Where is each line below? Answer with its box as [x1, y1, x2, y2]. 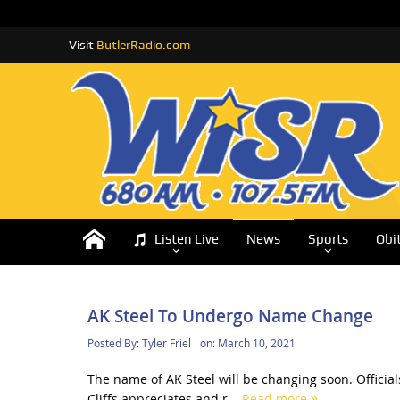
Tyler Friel [141, 336, 191, 350]
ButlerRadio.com [96, 37, 190, 52]
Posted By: [87, 336, 142, 350]
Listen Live [154, 231, 219, 247]
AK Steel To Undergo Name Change [87, 304, 373, 328]
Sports [307, 231, 348, 247]
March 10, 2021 [217, 336, 296, 350]
